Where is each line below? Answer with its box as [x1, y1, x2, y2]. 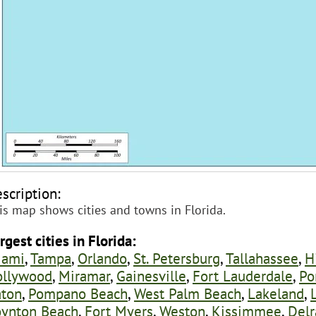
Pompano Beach [28, 283, 128, 303]
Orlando [78, 248, 127, 268]
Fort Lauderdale [193, 265, 293, 286]
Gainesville [116, 265, 186, 286]
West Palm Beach [134, 283, 241, 303]
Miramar [59, 265, 110, 286]
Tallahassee [226, 248, 298, 268]
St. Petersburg [133, 248, 220, 268]
